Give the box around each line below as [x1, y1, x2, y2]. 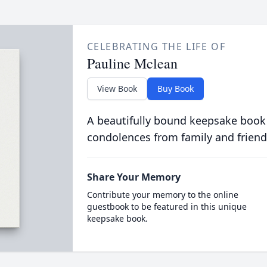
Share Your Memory [86, 170, 181, 184]
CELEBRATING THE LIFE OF [86, 40, 226, 53]
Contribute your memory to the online [86, 189, 238, 200]
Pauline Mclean [86, 54, 178, 73]
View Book [97, 83, 137, 94]
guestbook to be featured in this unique [86, 201, 247, 212]
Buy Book [157, 83, 194, 94]
